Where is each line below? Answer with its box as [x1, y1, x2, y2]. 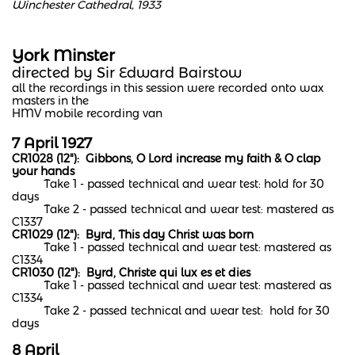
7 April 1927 [12, 135, 92, 152]
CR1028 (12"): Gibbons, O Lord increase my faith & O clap [12, 151, 320, 166]
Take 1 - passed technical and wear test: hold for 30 [12, 177, 324, 191]
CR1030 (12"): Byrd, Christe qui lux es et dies [12, 265, 257, 280]
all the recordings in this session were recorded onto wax [12, 81, 324, 95]
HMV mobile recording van [12, 106, 162, 120]
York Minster [12, 46, 115, 65]
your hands [12, 164, 74, 178]
